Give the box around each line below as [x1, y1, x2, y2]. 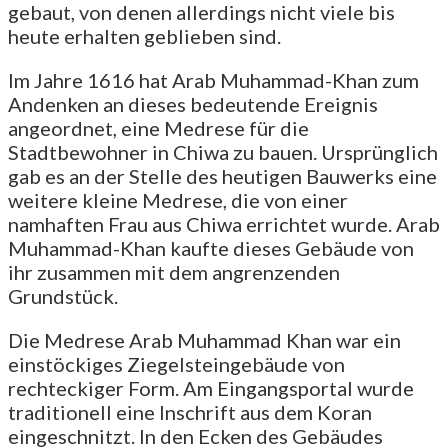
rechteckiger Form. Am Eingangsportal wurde [8, 375, 414, 400]
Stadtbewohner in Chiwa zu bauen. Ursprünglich [8, 139, 438, 164]
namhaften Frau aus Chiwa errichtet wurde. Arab [8, 211, 440, 236]
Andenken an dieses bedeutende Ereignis [8, 91, 378, 116]
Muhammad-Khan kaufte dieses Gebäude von [8, 235, 414, 260]
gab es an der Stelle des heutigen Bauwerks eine [8, 163, 437, 188]
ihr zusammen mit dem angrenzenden [8, 259, 340, 284]
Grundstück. [8, 283, 118, 308]
